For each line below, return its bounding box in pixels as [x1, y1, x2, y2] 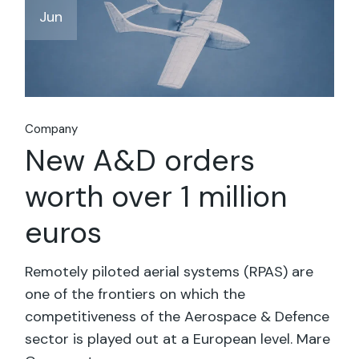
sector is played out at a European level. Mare [25, 329, 331, 349]
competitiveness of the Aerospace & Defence [25, 307, 330, 326]
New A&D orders [25, 141, 256, 179]
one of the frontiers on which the [25, 284, 246, 304]
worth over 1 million [25, 177, 288, 216]
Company [25, 121, 79, 138]
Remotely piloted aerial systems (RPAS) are [25, 262, 314, 281]
